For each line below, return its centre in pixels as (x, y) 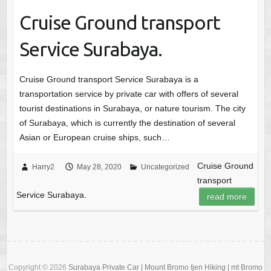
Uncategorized (165, 167)
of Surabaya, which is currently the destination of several (127, 123)
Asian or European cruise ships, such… (94, 138)
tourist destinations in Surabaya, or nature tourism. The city (132, 109)
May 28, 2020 (99, 167)
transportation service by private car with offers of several (129, 94)
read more (227, 197)
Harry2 (43, 167)
